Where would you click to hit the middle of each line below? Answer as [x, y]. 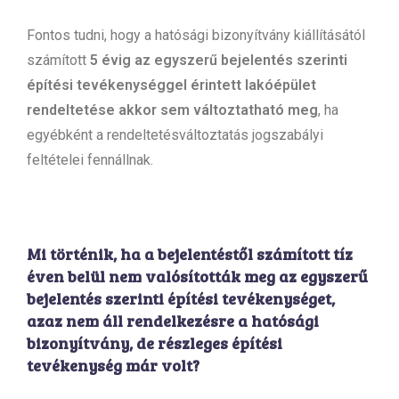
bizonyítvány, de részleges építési [155, 342]
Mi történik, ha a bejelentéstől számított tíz [190, 253]
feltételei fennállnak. [92, 159]
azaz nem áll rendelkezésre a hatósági [173, 320]
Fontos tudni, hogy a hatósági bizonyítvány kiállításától [196, 35]
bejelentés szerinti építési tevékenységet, [181, 298]
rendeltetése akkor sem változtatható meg [172, 110]
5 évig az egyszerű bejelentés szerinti [219, 60]
